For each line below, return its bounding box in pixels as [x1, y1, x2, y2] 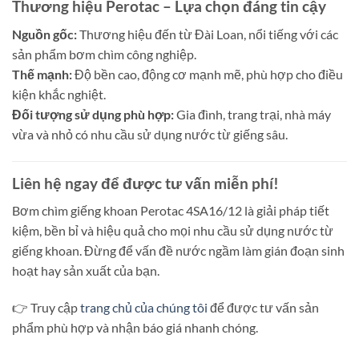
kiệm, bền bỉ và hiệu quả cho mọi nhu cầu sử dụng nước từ [12, 223, 333, 239]
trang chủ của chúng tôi [80, 300, 208, 316]
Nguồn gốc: [12, 26, 77, 42]
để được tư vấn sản [208, 300, 319, 316]
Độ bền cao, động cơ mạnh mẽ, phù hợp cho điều [72, 67, 343, 83]
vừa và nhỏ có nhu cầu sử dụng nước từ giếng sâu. [12, 127, 288, 143]
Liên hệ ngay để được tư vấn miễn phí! [12, 173, 279, 192]
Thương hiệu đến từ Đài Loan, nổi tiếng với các [77, 26, 338, 42]
